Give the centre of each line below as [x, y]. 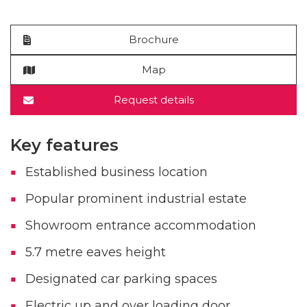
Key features [64, 145]
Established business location [116, 172]
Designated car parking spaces [121, 279]
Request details [153, 100]
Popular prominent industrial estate [136, 199]
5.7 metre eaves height [95, 253]
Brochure [153, 40]
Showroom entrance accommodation [140, 226]
